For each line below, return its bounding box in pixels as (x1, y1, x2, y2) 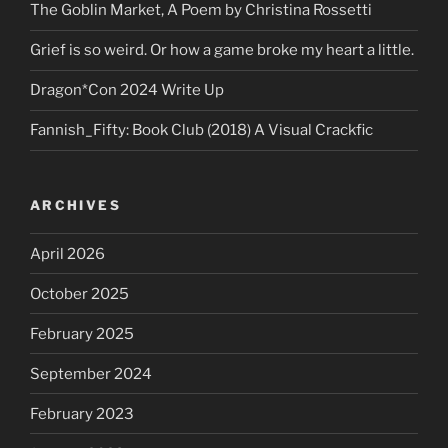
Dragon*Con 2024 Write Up (30, 81, 224, 100)
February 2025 (30, 324, 134, 343)
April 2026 (30, 244, 105, 263)
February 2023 (30, 404, 134, 423)
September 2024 (30, 364, 152, 383)
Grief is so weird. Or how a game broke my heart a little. (30, 41, 414, 60)
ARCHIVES (30, 196, 121, 213)
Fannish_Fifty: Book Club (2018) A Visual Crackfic (30, 121, 373, 140)
